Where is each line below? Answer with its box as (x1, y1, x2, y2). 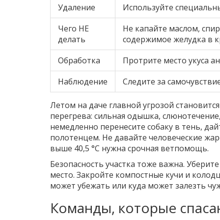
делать (58, 34, 85, 45)
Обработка (58, 55, 100, 66)
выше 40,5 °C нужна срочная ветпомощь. (50, 143, 209, 154)
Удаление (58, 2, 95, 13)
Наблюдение (58, 76, 108, 87)
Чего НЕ (58, 23, 89, 34)
